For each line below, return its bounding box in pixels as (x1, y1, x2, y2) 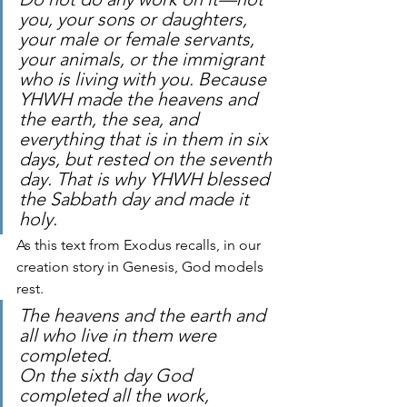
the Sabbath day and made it (19, 188, 253, 210)
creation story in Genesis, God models (16, 258, 267, 275)
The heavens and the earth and (19, 304, 270, 326)
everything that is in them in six (19, 128, 273, 150)
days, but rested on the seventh (19, 148, 276, 170)
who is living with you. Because (19, 68, 271, 90)
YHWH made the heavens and (19, 88, 262, 110)
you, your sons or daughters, (19, 8, 247, 30)
